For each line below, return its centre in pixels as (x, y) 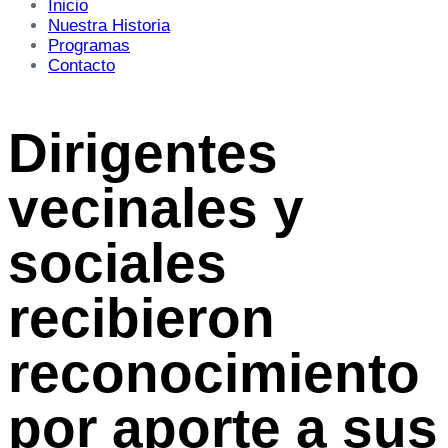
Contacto (81, 65)
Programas (89, 45)
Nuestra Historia (109, 25)
